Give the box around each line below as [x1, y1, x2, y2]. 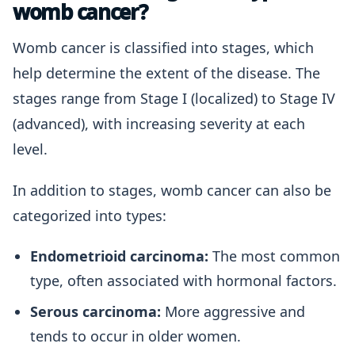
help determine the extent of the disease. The [13, 63, 320, 82]
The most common [208, 246, 340, 265]
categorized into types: [13, 206, 166, 225]
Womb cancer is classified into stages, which [13, 38, 314, 57]
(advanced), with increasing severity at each [13, 114, 305, 133]
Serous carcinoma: [30, 302, 161, 321]
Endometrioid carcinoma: [30, 246, 208, 265]
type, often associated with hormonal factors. [30, 271, 337, 290]
